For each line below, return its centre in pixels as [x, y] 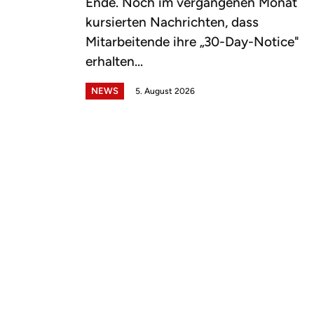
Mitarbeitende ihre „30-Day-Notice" [192, 41]
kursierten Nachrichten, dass [172, 22]
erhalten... [114, 61]
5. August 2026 [165, 91]
